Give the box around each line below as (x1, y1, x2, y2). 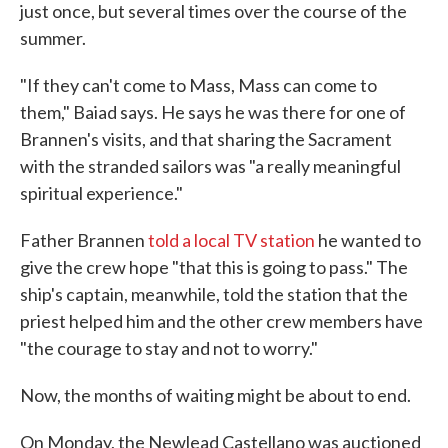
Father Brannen (20, 229, 148, 252)
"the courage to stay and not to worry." (20, 337, 318, 360)
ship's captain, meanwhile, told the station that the (20, 283, 408, 306)
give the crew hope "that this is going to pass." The (20, 256, 408, 279)
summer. (20, 27, 86, 50)
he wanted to (315, 229, 421, 252)
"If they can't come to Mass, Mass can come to (20, 74, 377, 97)
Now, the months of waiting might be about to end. (20, 384, 411, 407)
